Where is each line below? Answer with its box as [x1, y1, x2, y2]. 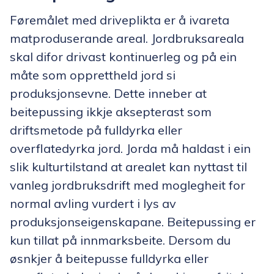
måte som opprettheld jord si [10, 67, 176, 83]
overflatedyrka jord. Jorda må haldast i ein [10, 141, 251, 156]
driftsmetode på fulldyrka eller [10, 122, 182, 138]
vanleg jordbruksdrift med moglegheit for [10, 177, 245, 193]
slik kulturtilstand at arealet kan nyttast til [10, 159, 247, 174]
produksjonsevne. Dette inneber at [10, 86, 207, 101]
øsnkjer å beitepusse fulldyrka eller [10, 251, 209, 266]
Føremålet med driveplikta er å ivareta [10, 12, 229, 28]
